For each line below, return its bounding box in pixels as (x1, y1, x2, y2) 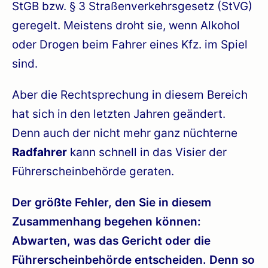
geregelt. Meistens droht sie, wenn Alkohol (12, 18, 240, 32)
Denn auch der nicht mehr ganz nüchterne (12, 126, 237, 140)
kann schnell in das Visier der (67, 145, 227, 159)
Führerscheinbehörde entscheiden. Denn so (12, 252, 255, 267)
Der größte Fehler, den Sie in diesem (12, 195, 211, 209)
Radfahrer (12, 145, 67, 159)
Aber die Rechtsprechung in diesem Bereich (12, 87, 248, 102)
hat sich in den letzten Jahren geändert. (12, 106, 226, 121)
